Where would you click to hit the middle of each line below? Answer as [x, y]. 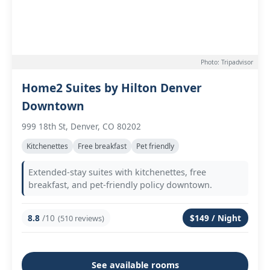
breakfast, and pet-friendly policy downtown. [120, 185]
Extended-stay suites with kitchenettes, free [117, 172]
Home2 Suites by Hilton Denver [112, 88]
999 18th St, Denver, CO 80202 [81, 126]
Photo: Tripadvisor [227, 62]
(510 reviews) [81, 218]
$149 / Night [215, 218]
